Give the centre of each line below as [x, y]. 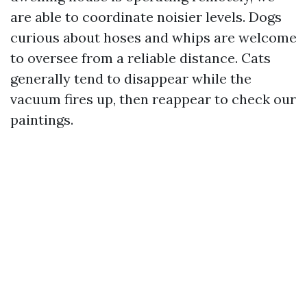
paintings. [42, 120]
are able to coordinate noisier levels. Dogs [146, 17]
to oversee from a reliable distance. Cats [140, 58]
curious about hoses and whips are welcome [153, 37]
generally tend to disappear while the [131, 78]
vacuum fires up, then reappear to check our [153, 99]
